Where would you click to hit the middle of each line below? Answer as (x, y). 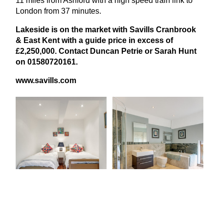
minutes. (86, 11)
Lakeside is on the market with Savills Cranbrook (106, 30)
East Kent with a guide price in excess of (97, 41)
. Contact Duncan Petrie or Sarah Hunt (126, 51)
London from (38, 11)
